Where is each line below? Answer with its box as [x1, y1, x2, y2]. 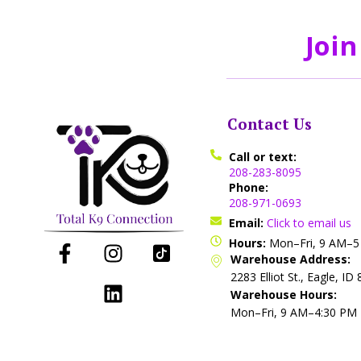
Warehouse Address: [230, 251, 351, 267]
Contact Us [227, 113, 313, 134]
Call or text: [228, 148, 297, 164]
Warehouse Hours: [230, 286, 338, 302]
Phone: [228, 179, 268, 195]
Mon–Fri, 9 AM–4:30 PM [230, 304, 358, 320]
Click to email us [266, 214, 351, 230]
